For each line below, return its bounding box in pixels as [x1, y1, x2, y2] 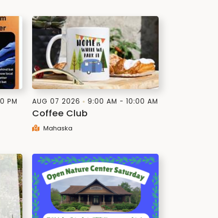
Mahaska [41, 124, 73, 133]
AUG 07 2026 [32, 97, 80, 106]
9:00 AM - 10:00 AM [88, 97, 158, 106]
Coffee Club [32, 107, 88, 119]
